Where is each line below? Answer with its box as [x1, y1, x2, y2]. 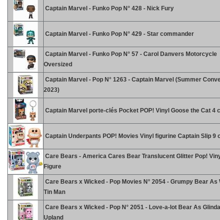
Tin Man [44, 189, 65, 195]
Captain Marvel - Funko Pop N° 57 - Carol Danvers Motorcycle [44, 51, 217, 57]
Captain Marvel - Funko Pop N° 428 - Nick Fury [44, 5, 174, 12]
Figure [44, 163, 61, 170]
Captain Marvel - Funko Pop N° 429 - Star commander [44, 30, 194, 37]
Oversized [44, 61, 72, 68]
